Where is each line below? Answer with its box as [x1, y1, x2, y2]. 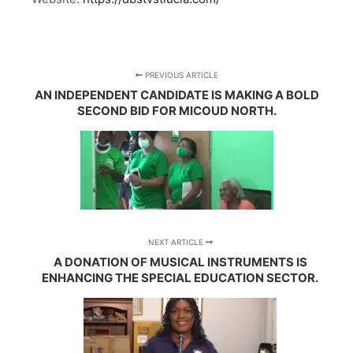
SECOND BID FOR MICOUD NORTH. [76, 103, 277, 119]
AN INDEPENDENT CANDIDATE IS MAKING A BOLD [34, 87, 319, 103]
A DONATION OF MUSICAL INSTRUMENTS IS [53, 255, 307, 270]
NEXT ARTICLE [147, 237, 206, 247]
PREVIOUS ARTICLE [142, 70, 218, 80]
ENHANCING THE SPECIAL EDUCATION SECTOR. [42, 270, 319, 286]
